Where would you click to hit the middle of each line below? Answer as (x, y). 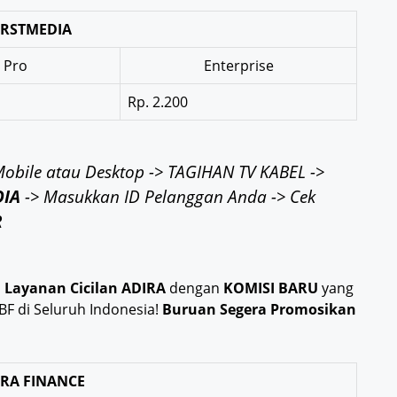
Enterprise (238, 66)
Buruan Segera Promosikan (257, 310)
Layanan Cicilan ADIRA (87, 288)
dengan (196, 288)
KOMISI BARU (272, 288)
